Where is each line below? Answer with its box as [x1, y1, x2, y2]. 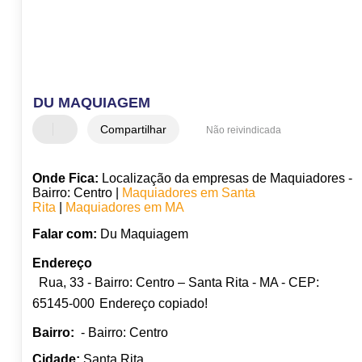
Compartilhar [99, 123, 166, 137]
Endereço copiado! [99, 297, 208, 311]
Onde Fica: [32, 171, 99, 186]
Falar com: [32, 227, 97, 242]
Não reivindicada [205, 124, 281, 137]
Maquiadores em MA [65, 200, 184, 215]
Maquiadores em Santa [121, 186, 255, 200]
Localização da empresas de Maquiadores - [98, 171, 352, 186]
